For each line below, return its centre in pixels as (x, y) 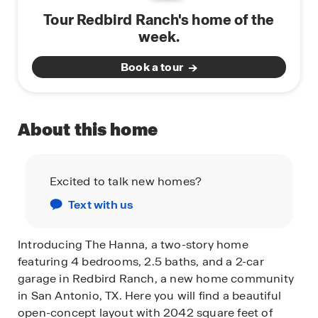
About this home (88, 129)
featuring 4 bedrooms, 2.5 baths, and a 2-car (141, 261)
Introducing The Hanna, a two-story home (133, 244)
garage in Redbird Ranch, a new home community (156, 278)
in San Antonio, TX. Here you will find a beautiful (150, 295)
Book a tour (152, 67)
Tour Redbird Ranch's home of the (159, 20)
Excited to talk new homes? (126, 181)
